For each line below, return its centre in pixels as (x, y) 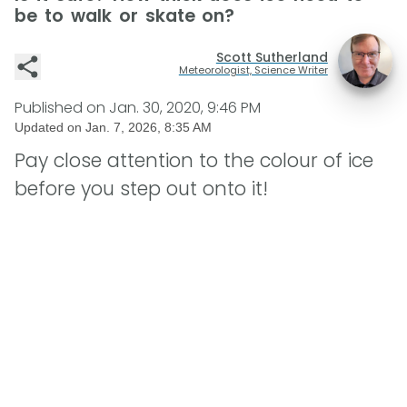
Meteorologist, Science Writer (253, 69)
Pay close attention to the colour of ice (194, 161)
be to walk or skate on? (125, 16)
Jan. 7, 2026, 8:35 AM (149, 128)
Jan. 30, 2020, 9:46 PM (185, 108)
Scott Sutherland (272, 57)
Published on (62, 108)
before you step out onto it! (141, 189)
